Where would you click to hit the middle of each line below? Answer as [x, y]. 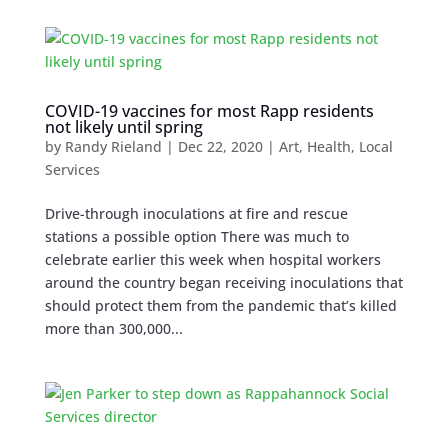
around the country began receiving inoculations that [223, 283]
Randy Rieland [113, 147]
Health [328, 147]
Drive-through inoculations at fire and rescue [196, 214]
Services [72, 170]
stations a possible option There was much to [196, 237]
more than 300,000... [113, 329]
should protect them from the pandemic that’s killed [220, 306]
